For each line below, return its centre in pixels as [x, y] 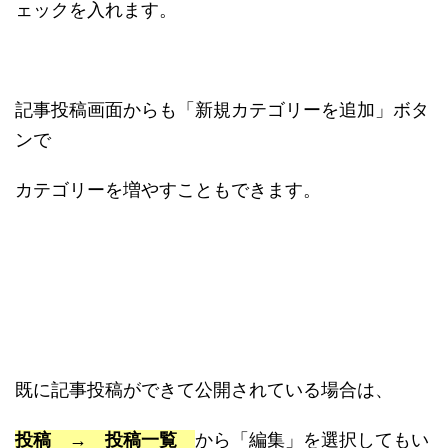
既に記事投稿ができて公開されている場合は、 [204, 389]
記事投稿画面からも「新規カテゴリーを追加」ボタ [222, 109]
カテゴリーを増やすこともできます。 [168, 189]
